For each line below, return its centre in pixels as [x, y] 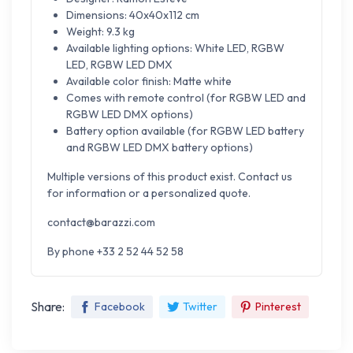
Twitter [200, 307]
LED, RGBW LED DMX [119, 65]
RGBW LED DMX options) [130, 115]
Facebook [120, 307]
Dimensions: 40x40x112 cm [133, 15]
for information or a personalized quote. [149, 193]
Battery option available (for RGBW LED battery [185, 131]
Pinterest [278, 307]
